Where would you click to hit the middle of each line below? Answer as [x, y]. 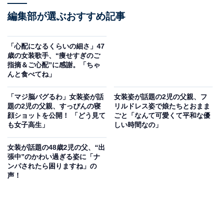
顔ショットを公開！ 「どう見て [56, 116]
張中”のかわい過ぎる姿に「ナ [54, 157]
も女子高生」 [28, 125]
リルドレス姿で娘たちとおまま [162, 106]
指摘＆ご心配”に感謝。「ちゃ [54, 65]
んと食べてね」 [31, 74]
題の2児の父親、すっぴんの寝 [54, 106]
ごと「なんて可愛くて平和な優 [162, 116]
